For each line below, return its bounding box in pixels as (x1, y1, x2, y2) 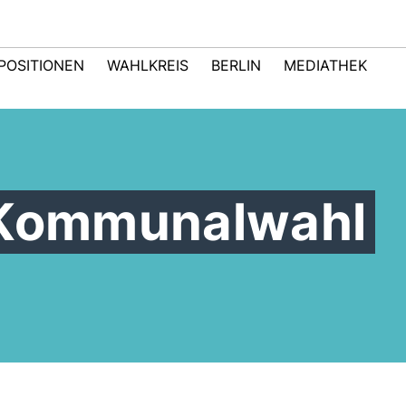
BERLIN (211, 56, 261, 74)
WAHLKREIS (107, 56, 188, 74)
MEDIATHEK (284, 56, 367, 74)
